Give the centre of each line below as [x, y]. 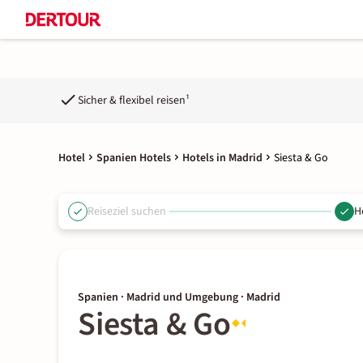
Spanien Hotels [134, 158]
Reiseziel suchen [127, 211]
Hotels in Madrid [222, 158]
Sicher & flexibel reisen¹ [134, 100]
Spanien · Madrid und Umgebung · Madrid [179, 297]
